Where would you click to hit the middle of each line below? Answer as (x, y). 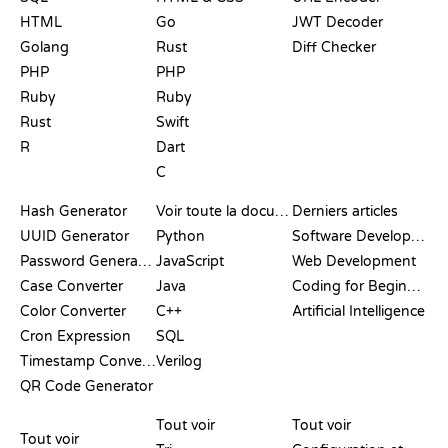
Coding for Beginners (414, 286)
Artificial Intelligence (358, 311)
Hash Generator (73, 211)
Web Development (354, 261)
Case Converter (71, 286)
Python (180, 236)
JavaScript (190, 261)
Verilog (179, 361)
